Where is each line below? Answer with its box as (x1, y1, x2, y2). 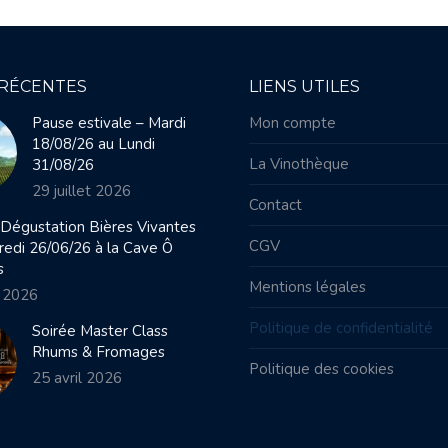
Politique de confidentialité (249, 318, 433, 338)
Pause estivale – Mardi (31, 113, 186, 133)
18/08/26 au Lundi (31, 134, 155, 154)
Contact (249, 195, 302, 215)
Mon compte (249, 113, 336, 133)
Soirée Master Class (31, 321, 168, 341)
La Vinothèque (249, 154, 349, 174)
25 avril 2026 (31, 368, 122, 388)
